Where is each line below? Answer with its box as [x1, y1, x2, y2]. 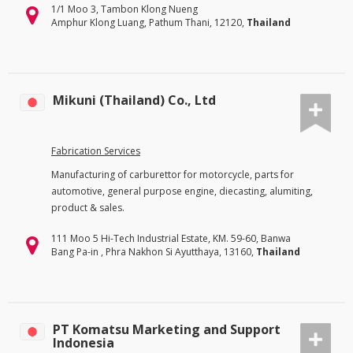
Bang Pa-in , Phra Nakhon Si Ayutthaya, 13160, [51, 245, 256, 259]
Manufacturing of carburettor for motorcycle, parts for [51, 168, 294, 182]
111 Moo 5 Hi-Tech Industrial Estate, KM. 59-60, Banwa [51, 232, 291, 246]
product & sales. [51, 201, 124, 215]
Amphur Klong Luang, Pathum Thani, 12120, [51, 15, 247, 29]
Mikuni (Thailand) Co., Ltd [53, 91, 216, 109]
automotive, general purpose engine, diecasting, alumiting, [51, 184, 313, 199]
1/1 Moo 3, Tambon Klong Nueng [51, 2, 198, 16]
